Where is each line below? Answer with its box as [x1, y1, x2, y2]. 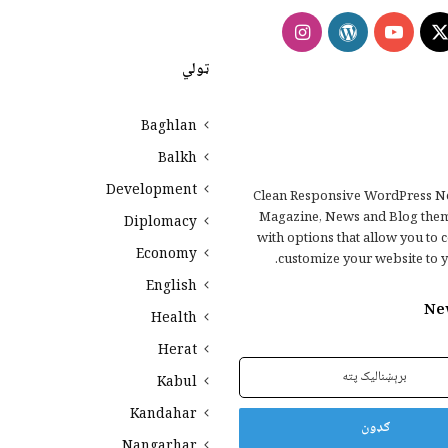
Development [106, 179, 197, 203]
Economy [136, 243, 197, 267]
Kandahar [130, 403, 197, 427]
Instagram [203, 16, 296, 46]
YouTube [307, 16, 386, 46]
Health [151, 307, 197, 331]
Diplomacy [124, 211, 197, 235]
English [146, 275, 197, 299]
